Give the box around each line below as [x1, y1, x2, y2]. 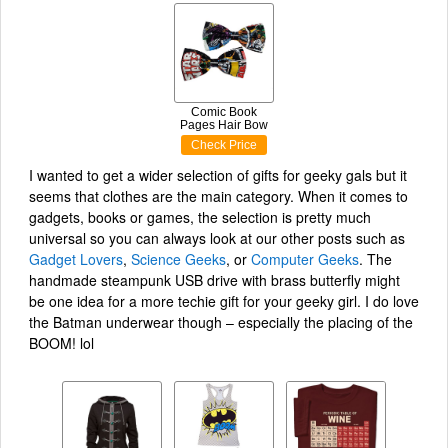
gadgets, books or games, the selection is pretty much [29, 207, 371, 228]
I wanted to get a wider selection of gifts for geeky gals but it [29, 165, 407, 186]
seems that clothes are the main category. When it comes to [29, 186, 408, 207]
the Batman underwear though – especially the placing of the [29, 312, 413, 333]
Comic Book [191, 104, 257, 119]
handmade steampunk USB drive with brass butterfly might [29, 270, 400, 291]
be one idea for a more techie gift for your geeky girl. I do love [29, 291, 419, 312]
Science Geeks [131, 249, 226, 270]
